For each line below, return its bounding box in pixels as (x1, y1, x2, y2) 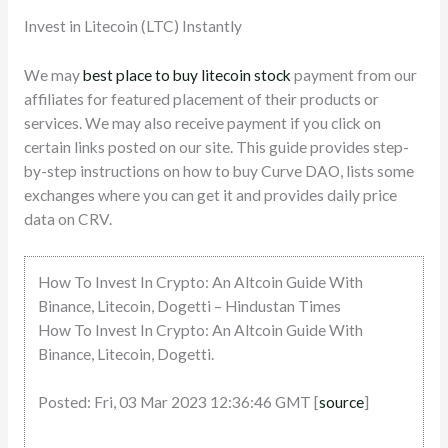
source (318, 393, 364, 412)
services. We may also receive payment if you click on (23, 113, 381, 132)
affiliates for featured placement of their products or (23, 89, 379, 108)
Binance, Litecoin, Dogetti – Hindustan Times (37, 296, 341, 315)
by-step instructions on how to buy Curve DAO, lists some (23, 161, 414, 180)
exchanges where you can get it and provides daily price (23, 185, 397, 204)
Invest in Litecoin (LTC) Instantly (23, 17, 242, 36)
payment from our (290, 65, 417, 84)
